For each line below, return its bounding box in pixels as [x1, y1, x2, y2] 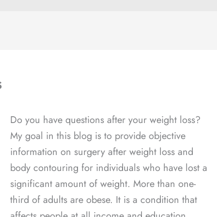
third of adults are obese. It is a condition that [10, 193, 197, 207]
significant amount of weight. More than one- [10, 177, 196, 191]
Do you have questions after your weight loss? [10, 113, 203, 127]
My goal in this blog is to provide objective [10, 129, 186, 143]
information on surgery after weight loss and [10, 145, 193, 159]
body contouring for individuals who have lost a [10, 161, 207, 175]
